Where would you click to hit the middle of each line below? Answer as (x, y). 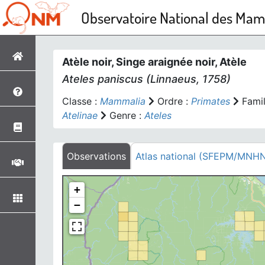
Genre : (125, 115)
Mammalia (123, 101)
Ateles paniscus (103, 79)
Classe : (81, 101)
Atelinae (80, 115)
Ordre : (173, 101)
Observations (96, 156)
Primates (211, 101)
